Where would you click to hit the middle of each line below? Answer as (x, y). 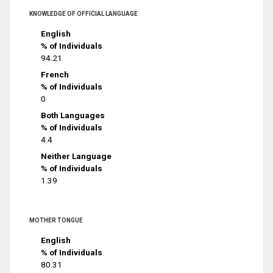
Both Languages (73, 115)
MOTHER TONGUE (56, 220)
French (55, 74)
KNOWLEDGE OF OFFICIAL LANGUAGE (83, 14)
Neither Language (76, 156)
